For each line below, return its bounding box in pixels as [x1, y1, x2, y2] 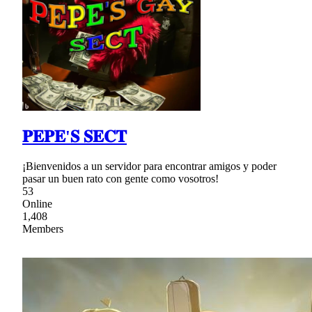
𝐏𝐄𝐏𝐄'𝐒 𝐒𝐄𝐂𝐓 [22, 127, 127, 146]
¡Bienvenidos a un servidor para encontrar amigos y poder [22, 159, 276, 172]
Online [22, 197, 52, 210]
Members [22, 222, 63, 235]
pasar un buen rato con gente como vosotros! [22, 172, 219, 185]
